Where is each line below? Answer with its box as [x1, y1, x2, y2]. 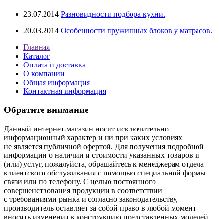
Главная [23, 43, 50, 51]
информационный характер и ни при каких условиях [4, 133, 182, 142]
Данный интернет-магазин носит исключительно [4, 124, 169, 133]
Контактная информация [23, 87, 106, 95]
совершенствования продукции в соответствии [4, 186, 162, 195]
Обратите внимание [4, 105, 88, 115]
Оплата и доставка [23, 60, 86, 69]
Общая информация [23, 78, 90, 87]
